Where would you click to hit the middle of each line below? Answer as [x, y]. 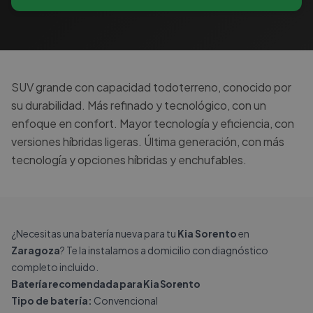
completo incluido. [55, 267]
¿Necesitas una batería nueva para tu [94, 233]
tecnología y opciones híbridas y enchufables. [129, 160]
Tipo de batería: [52, 300]
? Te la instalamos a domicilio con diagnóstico [164, 250]
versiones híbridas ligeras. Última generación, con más [148, 141]
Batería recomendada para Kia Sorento [106, 284]
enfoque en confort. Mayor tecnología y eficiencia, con [153, 123]
